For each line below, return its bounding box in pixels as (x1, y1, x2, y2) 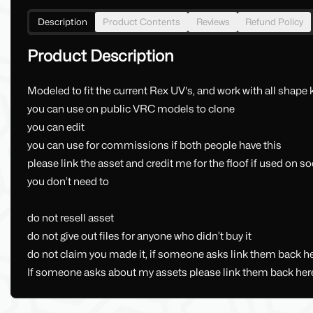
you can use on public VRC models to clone (27, 103, 235, 115)
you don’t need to (27, 175, 109, 188)
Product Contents (103, 16, 180, 28)
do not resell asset (27, 212, 114, 224)
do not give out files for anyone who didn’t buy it (27, 230, 252, 242)
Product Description (27, 45, 174, 65)
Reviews (196, 16, 230, 28)
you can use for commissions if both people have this (27, 139, 282, 152)
